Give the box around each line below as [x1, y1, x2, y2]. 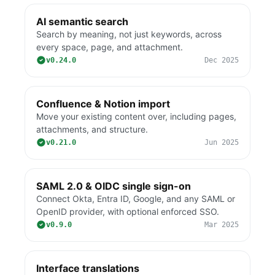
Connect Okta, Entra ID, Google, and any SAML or [36, 193, 235, 204]
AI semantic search [36, 15, 128, 28]
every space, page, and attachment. [36, 42, 183, 52]
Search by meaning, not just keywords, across [36, 29, 222, 39]
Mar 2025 [204, 220, 239, 229]
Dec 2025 [204, 56, 239, 64]
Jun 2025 [204, 138, 239, 147]
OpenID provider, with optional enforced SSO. [36, 206, 219, 217]
